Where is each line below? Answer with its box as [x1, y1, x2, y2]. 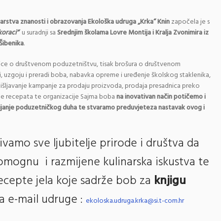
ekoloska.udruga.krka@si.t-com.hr [86, 195, 184, 207]
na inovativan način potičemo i [116, 91, 206, 103]
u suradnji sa [20, 27, 57, 38]
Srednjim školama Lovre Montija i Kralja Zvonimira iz [57, 27, 209, 38]
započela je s [170, 16, 210, 28]
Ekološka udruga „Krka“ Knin [88, 16, 170, 28]
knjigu [154, 172, 186, 190]
